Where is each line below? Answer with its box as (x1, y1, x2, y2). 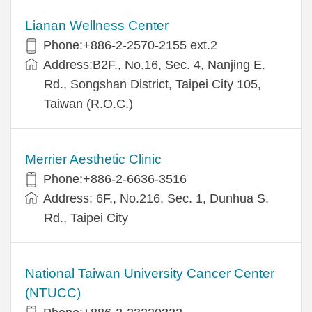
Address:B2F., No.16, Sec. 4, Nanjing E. (43, 57, 265, 72)
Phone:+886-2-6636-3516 (43, 171, 187, 186)
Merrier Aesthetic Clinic (25, 151, 162, 166)
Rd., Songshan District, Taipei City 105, (44, 77, 261, 91)
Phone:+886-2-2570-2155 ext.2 (43, 38, 217, 52)
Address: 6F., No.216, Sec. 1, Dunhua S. (43, 191, 269, 205)
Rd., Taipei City (44, 210, 128, 225)
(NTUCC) (25, 285, 81, 300)
